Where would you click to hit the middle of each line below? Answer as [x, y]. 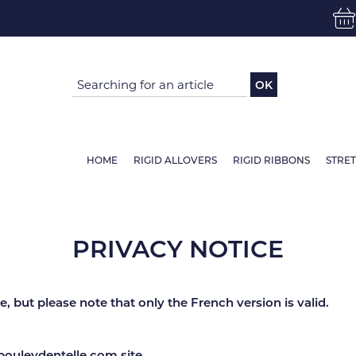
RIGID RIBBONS [271, 160]
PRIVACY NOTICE [178, 249]
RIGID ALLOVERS [175, 160]
